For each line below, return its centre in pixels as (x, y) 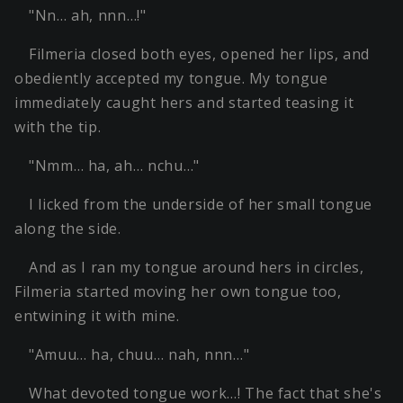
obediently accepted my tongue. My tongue (171, 79)
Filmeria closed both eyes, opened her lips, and (200, 54)
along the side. (68, 229)
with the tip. (58, 127)
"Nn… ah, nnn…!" (88, 16)
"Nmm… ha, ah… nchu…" (114, 166)
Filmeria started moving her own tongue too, (178, 292)
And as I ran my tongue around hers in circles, (197, 268)
